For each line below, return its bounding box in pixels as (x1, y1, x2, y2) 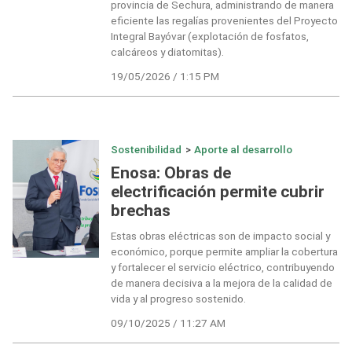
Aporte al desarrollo (194, 143, 293, 156)
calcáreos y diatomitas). (110, 46, 224, 59)
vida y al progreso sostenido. (110, 292, 246, 306)
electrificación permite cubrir (110, 181, 324, 201)
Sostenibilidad (110, 143, 181, 156)
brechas (110, 200, 170, 220)
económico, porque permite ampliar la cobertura (110, 245, 338, 258)
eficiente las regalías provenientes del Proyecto (110, 14, 338, 27)
